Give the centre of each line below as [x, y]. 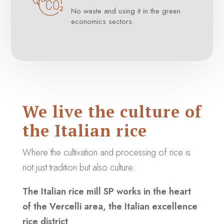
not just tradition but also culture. [78, 167]
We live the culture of [112, 111]
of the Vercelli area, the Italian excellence [110, 206]
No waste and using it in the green [125, 11]
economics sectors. [102, 21]
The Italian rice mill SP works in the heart [106, 191]
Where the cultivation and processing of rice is [106, 152]
